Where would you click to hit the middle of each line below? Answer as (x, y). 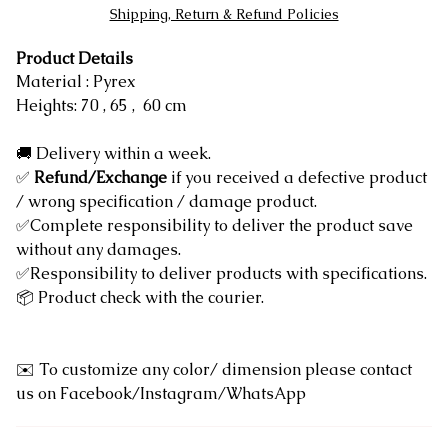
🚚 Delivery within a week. (113, 153)
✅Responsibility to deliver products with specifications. (221, 273)
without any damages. (98, 249)
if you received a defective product (297, 177)
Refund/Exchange (100, 177)
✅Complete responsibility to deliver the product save (214, 225)
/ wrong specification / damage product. (166, 201)
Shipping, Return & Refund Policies (224, 14)
